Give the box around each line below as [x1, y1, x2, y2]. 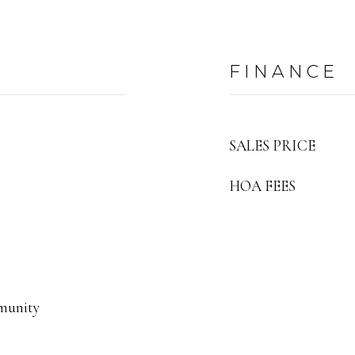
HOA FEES [229, 177, 296, 195]
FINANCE [229, 61, 338, 82]
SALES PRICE [229, 136, 315, 155]
